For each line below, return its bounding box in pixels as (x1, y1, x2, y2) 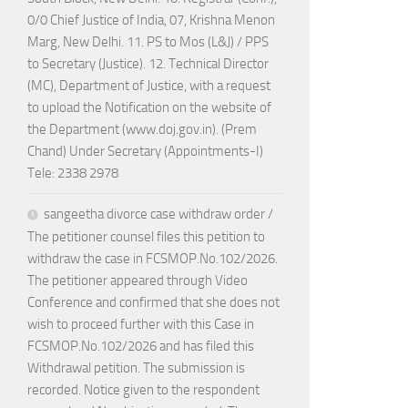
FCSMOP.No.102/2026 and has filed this (27, 338, 254, 355)
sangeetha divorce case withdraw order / (44, 206, 273, 223)
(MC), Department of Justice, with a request (27, 77, 270, 95)
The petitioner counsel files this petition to (27, 229, 265, 246)
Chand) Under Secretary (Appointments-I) (27, 143, 263, 160)
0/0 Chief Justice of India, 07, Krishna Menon (27, 12, 275, 29)
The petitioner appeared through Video (27, 272, 248, 290)
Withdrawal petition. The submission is (27, 360, 245, 377)
